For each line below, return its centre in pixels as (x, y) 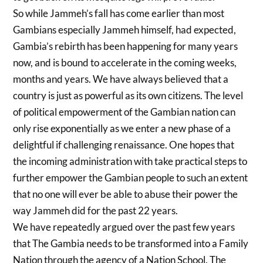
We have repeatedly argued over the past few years (124, 227)
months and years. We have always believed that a (121, 79)
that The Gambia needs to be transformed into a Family (131, 244)
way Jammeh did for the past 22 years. (96, 211)
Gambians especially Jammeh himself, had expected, (125, 30)
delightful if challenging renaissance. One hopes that (124, 145)
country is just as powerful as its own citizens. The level (128, 96)
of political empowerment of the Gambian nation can (124, 112)
